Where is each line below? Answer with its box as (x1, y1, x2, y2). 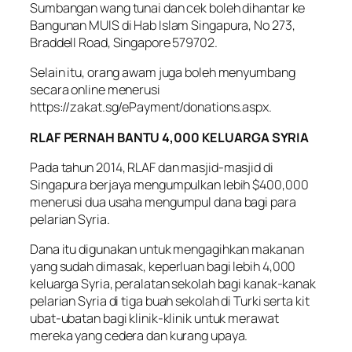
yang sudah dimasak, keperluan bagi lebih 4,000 (30, 258, 296, 276)
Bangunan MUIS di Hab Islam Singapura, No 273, (30, 16, 295, 35)
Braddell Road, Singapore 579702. (30, 34, 218, 52)
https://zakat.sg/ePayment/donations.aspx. (30, 98, 272, 116)
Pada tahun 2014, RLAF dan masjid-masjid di (30, 158, 273, 176)
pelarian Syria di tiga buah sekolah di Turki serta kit (30, 292, 310, 310)
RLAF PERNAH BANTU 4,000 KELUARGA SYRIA (30, 128, 310, 146)
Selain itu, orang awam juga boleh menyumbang (30, 64, 295, 82)
